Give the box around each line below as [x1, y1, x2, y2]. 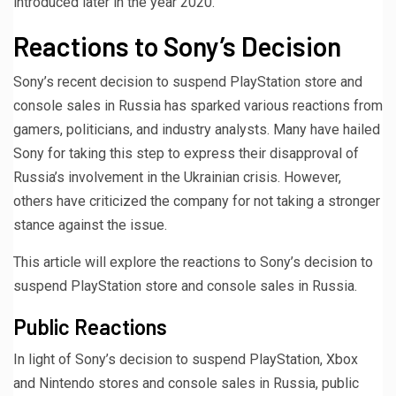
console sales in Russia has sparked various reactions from [13, 96, 383, 114]
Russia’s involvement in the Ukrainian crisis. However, [13, 168, 341, 186]
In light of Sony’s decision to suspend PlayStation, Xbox [13, 350, 358, 368]
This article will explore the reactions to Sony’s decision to [13, 253, 373, 270]
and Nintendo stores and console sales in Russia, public [13, 374, 359, 392]
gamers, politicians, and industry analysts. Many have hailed [13, 120, 380, 138]
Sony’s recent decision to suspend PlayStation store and [13, 72, 362, 90]
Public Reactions [13, 313, 167, 339]
